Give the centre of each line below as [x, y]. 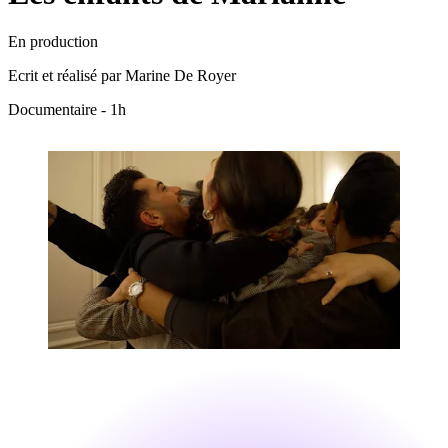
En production [53, 42]
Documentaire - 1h [67, 110]
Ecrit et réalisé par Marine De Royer [122, 76]
